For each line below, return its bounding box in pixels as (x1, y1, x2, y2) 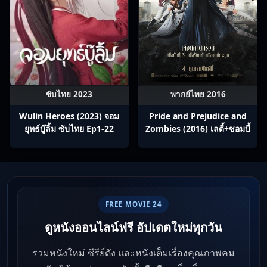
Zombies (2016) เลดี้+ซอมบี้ (145, 122, 250, 134)
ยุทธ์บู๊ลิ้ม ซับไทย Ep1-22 (24, 122, 114, 134)
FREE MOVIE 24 (105, 200, 162, 209)
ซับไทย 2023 (46, 88, 92, 100)
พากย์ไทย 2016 (170, 88, 226, 100)
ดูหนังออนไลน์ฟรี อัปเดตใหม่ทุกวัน (45, 219, 222, 236)
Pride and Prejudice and (149, 110, 247, 122)
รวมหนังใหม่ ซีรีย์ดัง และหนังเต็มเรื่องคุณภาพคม (32, 246, 235, 260)
